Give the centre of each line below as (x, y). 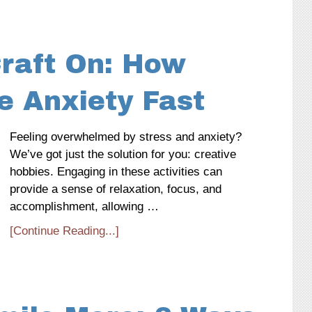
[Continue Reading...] (64, 231)
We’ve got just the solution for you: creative (123, 154)
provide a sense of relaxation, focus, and (116, 189)
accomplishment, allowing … (84, 206)
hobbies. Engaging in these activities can (116, 172)
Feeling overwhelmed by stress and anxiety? (126, 137)
